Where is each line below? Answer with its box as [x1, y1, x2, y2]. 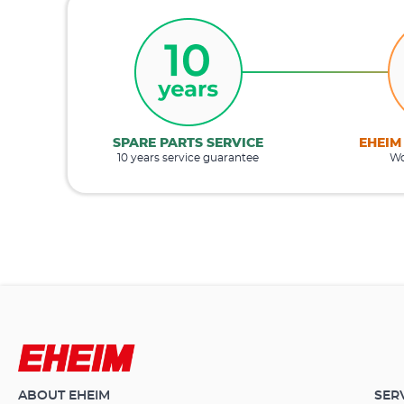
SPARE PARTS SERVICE [113, 136, 263, 150]
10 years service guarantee [117, 151, 259, 163]
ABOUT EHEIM [18, 390, 110, 402]
